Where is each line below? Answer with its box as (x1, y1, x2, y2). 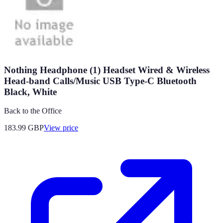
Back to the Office (4, 107, 62, 115)
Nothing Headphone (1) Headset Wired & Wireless (4, 64, 210, 75)
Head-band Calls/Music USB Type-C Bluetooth (4, 75, 197, 86)
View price (44, 123, 78, 132)
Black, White (4, 86, 57, 97)
